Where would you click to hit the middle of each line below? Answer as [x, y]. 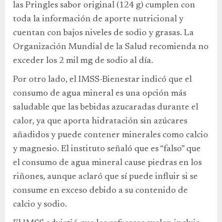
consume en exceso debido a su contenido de [100, 191]
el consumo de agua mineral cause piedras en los [107, 163]
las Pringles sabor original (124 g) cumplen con [104, 6]
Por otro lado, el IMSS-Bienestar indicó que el [102, 80]
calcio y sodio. [40, 205]
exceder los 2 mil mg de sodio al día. [83, 61]
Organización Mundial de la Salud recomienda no [111, 47]
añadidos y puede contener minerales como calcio [111, 136]
